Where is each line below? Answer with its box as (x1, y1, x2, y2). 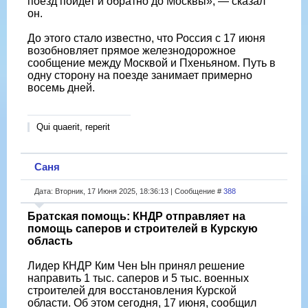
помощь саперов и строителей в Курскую (27, 222, 258, 234)
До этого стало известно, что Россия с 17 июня (27, 32, 265, 44)
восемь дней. (27, 81, 95, 93)
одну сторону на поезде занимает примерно (27, 69, 252, 81)
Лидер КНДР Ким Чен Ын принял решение (27, 259, 245, 272)
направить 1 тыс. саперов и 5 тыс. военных (27, 272, 249, 284)
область (27, 234, 73, 247)
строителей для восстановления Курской (27, 284, 236, 296)
